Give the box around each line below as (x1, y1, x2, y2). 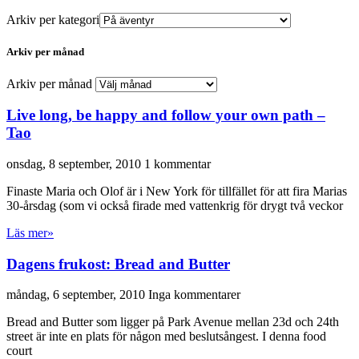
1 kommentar (144, 157, 211, 171)
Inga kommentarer (148, 288, 240, 302)
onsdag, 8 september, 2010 (6, 157, 144, 171)
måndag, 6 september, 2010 (6, 288, 148, 302)
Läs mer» (6, 226, 54, 240)
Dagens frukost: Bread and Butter (6, 255, 230, 272)
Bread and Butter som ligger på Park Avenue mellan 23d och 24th (6, 315, 339, 329)
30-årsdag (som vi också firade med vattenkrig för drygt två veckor (6, 199, 343, 213)
